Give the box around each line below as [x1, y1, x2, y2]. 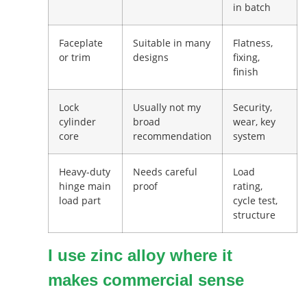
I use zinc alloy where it [48, 246, 232, 265]
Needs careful [133, 165, 197, 179]
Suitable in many [133, 36, 210, 50]
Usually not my [133, 101, 201, 114]
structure [233, 208, 275, 222]
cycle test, [233, 194, 278, 208]
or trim [59, 51, 90, 64]
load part [59, 194, 101, 208]
